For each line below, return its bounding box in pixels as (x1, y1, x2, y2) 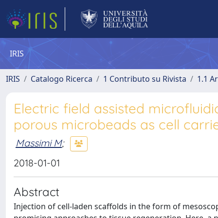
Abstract (14, 184, 59, 199)
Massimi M (16, 136, 62, 149)
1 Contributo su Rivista (103, 73, 186, 84)
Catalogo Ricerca (31, 73, 92, 84)
